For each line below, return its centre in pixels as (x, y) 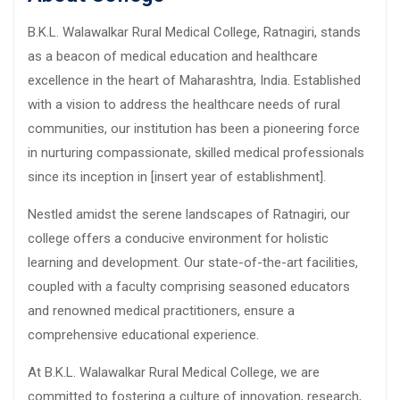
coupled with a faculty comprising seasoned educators (189, 286)
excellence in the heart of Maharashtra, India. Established (194, 80)
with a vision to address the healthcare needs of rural (184, 104)
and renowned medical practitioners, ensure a (161, 310)
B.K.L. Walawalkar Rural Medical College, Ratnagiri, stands (194, 32)
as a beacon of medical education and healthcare (173, 56)
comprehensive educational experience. (143, 334)
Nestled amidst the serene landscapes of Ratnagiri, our (189, 214)
